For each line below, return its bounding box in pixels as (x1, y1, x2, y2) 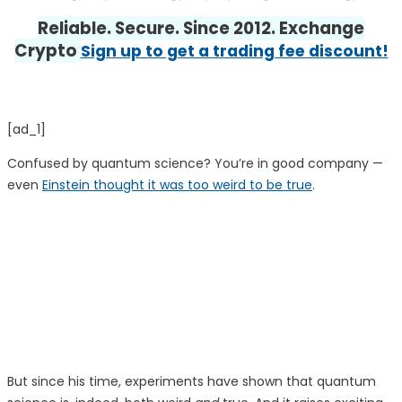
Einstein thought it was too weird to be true (42, 176, 312, 195)
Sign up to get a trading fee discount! (80, 40, 389, 63)
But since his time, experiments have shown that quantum (7, 372, 376, 391)
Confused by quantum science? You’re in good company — (7, 154, 383, 173)
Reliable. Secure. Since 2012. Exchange (38, 16, 364, 41)
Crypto (13, 39, 81, 64)
